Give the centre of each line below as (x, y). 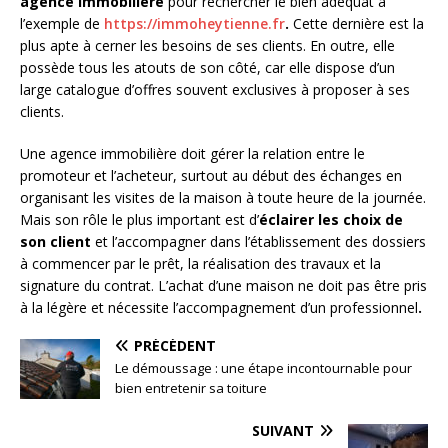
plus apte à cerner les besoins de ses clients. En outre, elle (207, 46)
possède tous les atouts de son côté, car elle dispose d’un (207, 68)
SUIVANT (283, 431)
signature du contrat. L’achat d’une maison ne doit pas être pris (223, 286)
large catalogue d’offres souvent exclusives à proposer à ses (215, 90)
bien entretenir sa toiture (191, 388)
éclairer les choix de (331, 220)
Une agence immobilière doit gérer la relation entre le (192, 154)
